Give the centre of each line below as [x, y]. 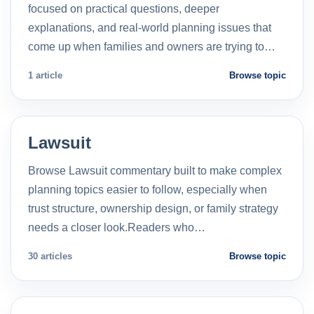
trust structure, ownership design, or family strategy [153, 208]
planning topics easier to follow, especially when [148, 189]
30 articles [50, 256]
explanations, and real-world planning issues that [150, 27]
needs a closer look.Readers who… [117, 227]
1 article [45, 75]
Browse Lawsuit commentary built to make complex [155, 170]
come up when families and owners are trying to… [152, 46]
